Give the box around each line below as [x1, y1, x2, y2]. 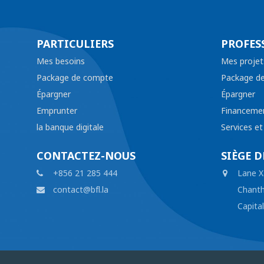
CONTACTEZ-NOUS [37, 147, 136, 165]
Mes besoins [37, 54, 85, 68]
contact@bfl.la [53, 183, 108, 197]
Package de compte [37, 71, 113, 85]
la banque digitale [37, 120, 104, 134]
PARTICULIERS [37, 35, 114, 53]
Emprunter [37, 104, 77, 118]
